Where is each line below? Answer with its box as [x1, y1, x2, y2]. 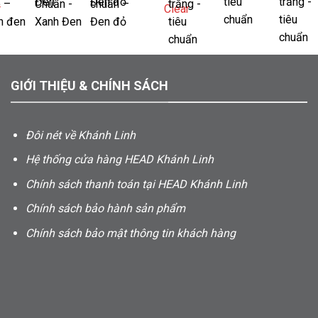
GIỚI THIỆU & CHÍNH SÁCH [11, 78, 168, 94]
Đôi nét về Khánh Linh [25, 128, 136, 142]
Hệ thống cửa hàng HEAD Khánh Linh [25, 153, 214, 167]
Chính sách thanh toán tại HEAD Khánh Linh [25, 177, 247, 191]
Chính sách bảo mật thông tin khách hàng [25, 226, 236, 241]
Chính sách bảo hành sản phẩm [25, 202, 185, 216]
